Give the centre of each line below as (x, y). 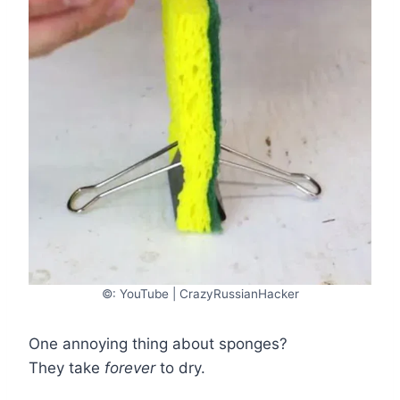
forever (130, 367)
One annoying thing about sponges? (158, 343)
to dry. (180, 367)
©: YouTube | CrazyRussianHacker (200, 293)
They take (67, 367)
